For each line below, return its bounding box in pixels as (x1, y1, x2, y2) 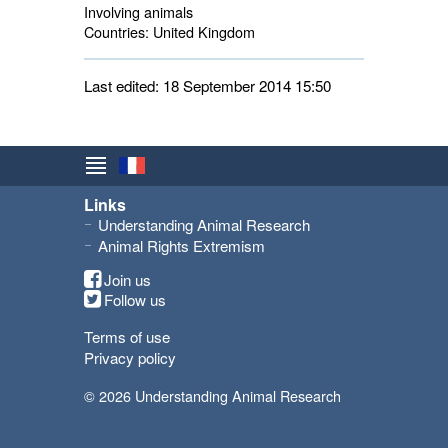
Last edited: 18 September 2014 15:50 (84, 75, 331, 96)
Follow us (104, 289, 166, 310)
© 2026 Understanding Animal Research (84, 385, 341, 406)
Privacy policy (84, 347, 176, 368)
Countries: (84, 21, 149, 42)
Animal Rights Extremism (98, 235, 265, 256)
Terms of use (84, 326, 170, 347)
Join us (104, 269, 151, 290)
